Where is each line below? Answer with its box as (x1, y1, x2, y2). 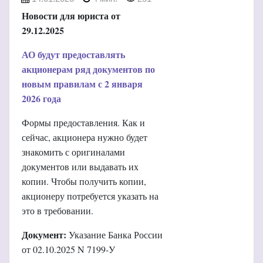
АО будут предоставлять (22, 47, 125, 61)
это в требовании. (22, 204, 93, 217)
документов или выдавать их (22, 160, 139, 173)
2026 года (22, 91, 61, 105)
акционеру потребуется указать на (22, 189, 159, 202)
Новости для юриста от (22, 8, 120, 22)
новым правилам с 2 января (22, 76, 143, 90)
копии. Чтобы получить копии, (22, 174, 146, 187)
